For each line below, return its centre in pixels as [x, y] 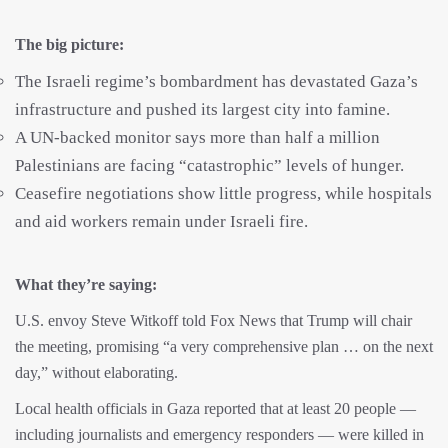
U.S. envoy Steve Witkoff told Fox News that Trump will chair [213, 320]
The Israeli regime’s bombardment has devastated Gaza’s [216, 81]
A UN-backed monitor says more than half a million [197, 137]
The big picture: [69, 44]
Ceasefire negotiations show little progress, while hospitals [223, 193]
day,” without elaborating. [96, 372]
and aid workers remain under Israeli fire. [161, 221]
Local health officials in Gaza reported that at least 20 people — [215, 408]
